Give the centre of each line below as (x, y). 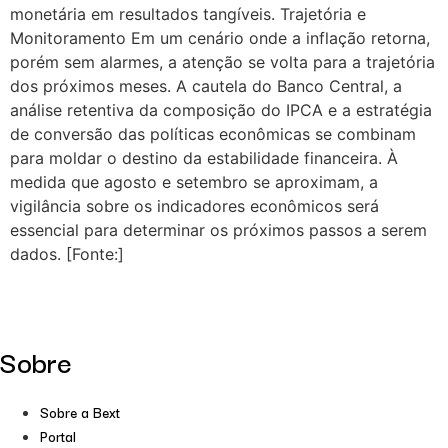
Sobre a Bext (80, 412)
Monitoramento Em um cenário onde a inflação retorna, (220, 37)
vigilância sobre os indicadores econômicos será (194, 205)
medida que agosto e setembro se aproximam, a (194, 181)
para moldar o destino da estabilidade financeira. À (204, 157)
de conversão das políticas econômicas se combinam (213, 133)
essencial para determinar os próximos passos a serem (218, 229)
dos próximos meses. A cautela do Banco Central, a (206, 85)
